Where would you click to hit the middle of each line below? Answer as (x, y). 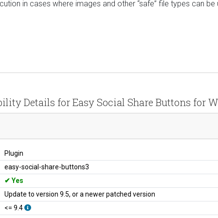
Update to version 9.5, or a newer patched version (80, 194)
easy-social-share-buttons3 (47, 167)
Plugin (14, 153)
